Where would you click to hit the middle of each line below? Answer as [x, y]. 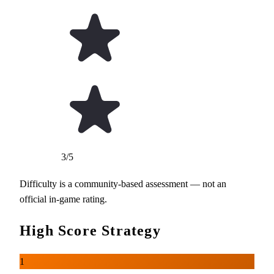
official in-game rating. [63, 199]
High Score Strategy [90, 230]
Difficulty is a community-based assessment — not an [123, 183]
